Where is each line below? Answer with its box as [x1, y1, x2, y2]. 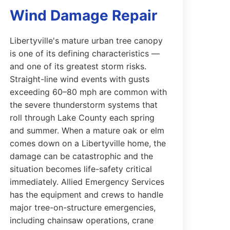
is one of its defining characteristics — [10, 48, 160, 59]
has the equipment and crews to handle [10, 189, 164, 200]
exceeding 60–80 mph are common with [10, 87, 167, 97]
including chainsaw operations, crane [10, 215, 154, 225]
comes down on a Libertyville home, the [10, 138, 166, 148]
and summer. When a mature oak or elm [10, 125, 165, 136]
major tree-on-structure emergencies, [10, 202, 156, 213]
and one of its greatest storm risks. [10, 61, 147, 71]
